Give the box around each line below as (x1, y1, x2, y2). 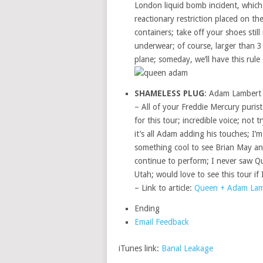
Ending (134, 204, 160, 213)
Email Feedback (134, 217, 189, 227)
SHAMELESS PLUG (134, 89, 204, 98)
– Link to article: (134, 183, 194, 193)
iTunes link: (119, 243, 161, 253)
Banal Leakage (161, 243, 213, 253)
